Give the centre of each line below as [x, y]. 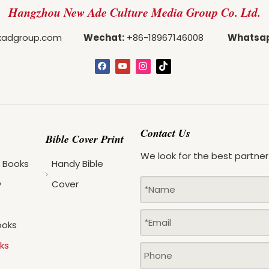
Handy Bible [77, 164]
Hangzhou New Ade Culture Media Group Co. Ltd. [134, 12]
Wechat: [104, 38]
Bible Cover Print [85, 139]
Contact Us [165, 133]
